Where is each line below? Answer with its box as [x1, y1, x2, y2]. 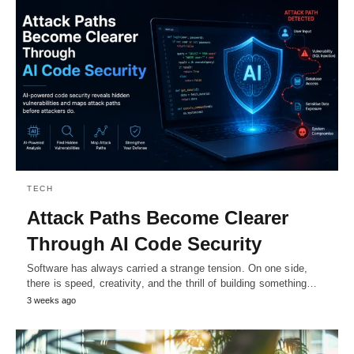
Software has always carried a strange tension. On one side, [27, 262, 307, 274]
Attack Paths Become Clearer [27, 206, 288, 228]
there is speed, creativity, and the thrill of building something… [27, 277, 318, 289]
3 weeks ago [27, 295, 76, 305]
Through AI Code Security [27, 232, 262, 254]
